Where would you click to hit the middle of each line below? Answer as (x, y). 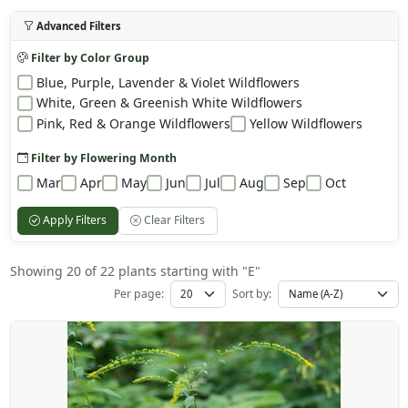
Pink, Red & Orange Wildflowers (133, 124)
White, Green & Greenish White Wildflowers (169, 103)
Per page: (138, 293)
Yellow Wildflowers (306, 124)
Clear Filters (173, 220)
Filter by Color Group (88, 57)
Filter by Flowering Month (102, 158)
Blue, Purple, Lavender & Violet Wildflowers (168, 82)
